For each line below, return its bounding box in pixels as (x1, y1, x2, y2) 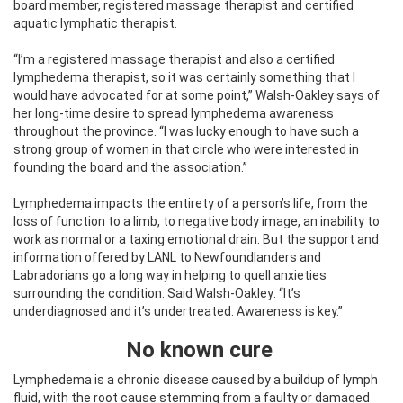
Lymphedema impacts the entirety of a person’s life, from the (13, 195, 368, 210)
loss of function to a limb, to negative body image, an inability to (13, 213, 380, 228)
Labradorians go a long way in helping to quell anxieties (13, 267, 327, 282)
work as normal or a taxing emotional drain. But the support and (13, 231, 379, 246)
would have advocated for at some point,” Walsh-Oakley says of (13, 87, 380, 103)
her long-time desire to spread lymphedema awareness (13, 105, 334, 121)
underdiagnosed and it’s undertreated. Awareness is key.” (13, 303, 343, 318)
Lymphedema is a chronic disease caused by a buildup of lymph (13, 372, 378, 387)
